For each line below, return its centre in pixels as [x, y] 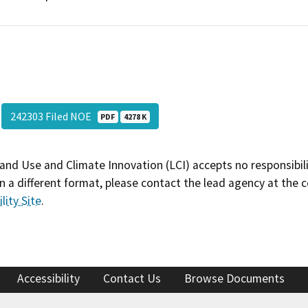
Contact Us [132, 279]
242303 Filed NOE [54, 116]
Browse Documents [234, 279]
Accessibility [48, 279]
